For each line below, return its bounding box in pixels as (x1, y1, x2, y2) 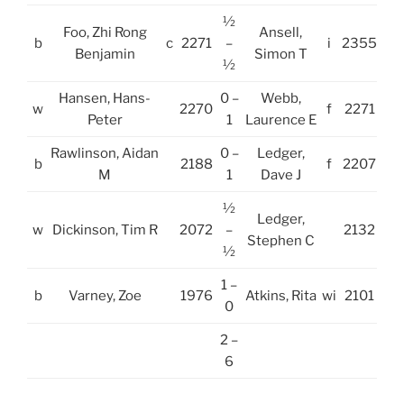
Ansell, (259, 23, 302, 41)
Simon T (253, 45, 308, 62)
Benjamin (74, 45, 135, 62)
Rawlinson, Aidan (50, 144, 159, 161)
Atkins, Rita (244, 287, 317, 304)
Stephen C (246, 232, 315, 249)
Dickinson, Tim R (51, 221, 158, 238)
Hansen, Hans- (59, 89, 151, 106)
